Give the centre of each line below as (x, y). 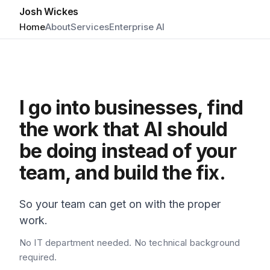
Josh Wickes (49, 11)
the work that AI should (124, 129)
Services (90, 27)
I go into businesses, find (131, 108)
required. (38, 257)
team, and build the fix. (122, 173)
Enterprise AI (137, 27)
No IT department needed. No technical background (130, 243)
